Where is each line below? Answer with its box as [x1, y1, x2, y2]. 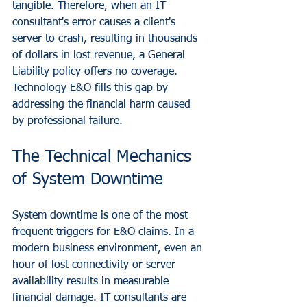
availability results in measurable [12, 276, 172, 287]
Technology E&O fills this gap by [12, 83, 171, 94]
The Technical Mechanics [12, 149, 197, 165]
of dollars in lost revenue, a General [12, 50, 188, 61]
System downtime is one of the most [12, 210, 191, 221]
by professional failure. [12, 116, 123, 127]
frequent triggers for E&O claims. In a [12, 227, 197, 238]
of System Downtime [12, 171, 163, 188]
